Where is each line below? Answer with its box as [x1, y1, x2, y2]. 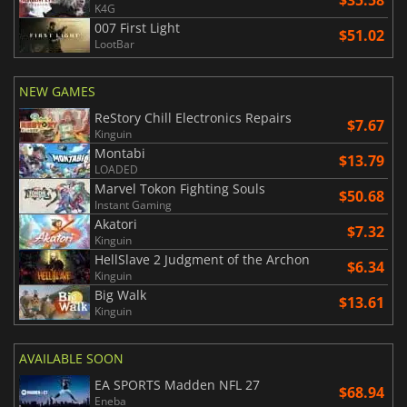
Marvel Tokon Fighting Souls [94, 179, 265, 197]
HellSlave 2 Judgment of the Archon [94, 250, 310, 268]
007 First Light [94, 18, 180, 36]
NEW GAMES [19, 82, 95, 100]
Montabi [94, 144, 145, 162]
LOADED [94, 161, 138, 177]
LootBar [94, 35, 134, 52]
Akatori [94, 214, 137, 233]
